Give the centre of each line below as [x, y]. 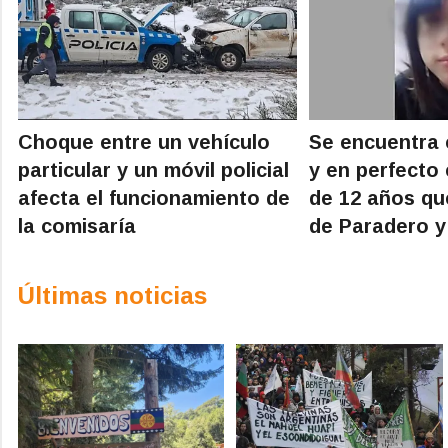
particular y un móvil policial [153, 169]
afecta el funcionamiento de [154, 197]
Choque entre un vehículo [144, 141]
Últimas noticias [112, 295]
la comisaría [77, 225]
